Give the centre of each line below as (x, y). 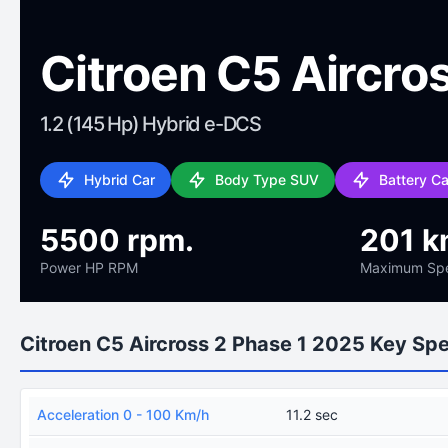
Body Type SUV (267, 179)
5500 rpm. (117, 240)
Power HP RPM (89, 267)
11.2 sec (312, 414)
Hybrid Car (119, 179)
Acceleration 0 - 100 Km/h (123, 414)
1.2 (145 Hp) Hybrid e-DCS (150, 124)
